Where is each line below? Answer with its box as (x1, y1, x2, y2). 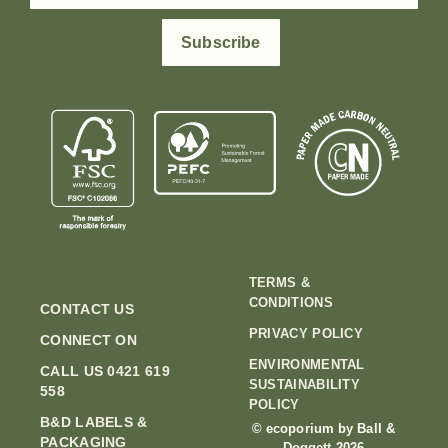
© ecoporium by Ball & (251, 420, 395, 436)
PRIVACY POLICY (248, 325, 364, 341)
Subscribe (181, 33, 261, 51)
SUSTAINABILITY (248, 376, 361, 392)
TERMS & (248, 274, 310, 290)
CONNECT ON (40, 331, 142, 348)
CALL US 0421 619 (40, 362, 170, 379)
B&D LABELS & (40, 413, 148, 430)
